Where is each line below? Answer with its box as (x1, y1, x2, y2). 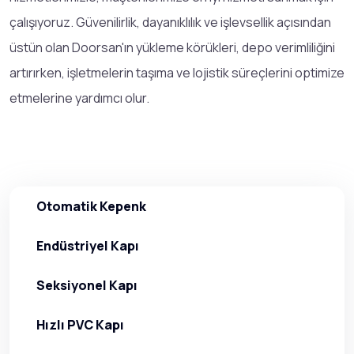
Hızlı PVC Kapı (36, 315, 124, 333)
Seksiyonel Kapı (36, 276, 137, 294)
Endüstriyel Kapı (36, 236, 139, 254)
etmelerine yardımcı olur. (9, 88, 149, 107)
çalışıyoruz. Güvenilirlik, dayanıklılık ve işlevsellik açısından (9, 13, 331, 31)
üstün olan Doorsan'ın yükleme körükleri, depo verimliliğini (9, 38, 335, 56)
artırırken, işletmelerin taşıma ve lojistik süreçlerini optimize (9, 63, 345, 81)
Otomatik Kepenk (36, 197, 146, 215)
